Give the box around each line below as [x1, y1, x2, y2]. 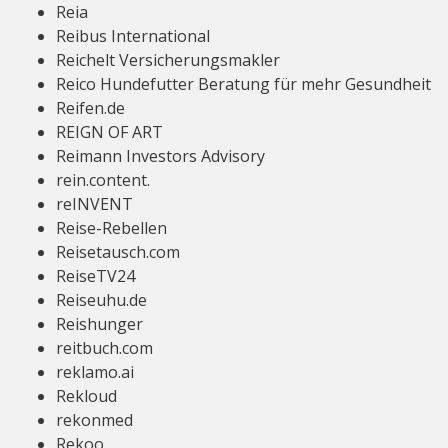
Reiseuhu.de [56, 289, 147, 311]
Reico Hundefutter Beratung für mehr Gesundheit [56, 73, 431, 95]
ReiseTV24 [56, 265, 135, 287]
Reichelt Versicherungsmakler [56, 49, 280, 71]
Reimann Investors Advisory [56, 145, 265, 167]
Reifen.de [56, 97, 125, 119]
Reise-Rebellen [56, 217, 167, 239]
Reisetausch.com [56, 241, 180, 263]
